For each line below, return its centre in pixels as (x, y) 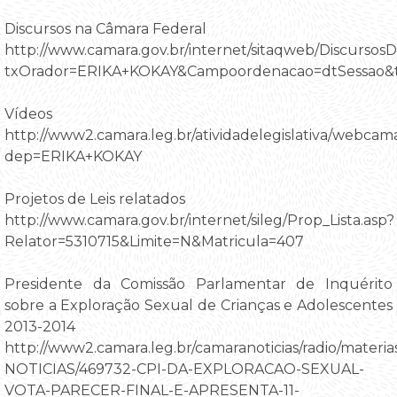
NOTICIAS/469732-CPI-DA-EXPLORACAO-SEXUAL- (184, 369)
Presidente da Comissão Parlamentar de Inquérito (198, 284)
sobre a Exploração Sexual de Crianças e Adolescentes (198, 305)
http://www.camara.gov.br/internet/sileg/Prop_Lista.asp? (199, 220)
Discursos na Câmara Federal (105, 28)
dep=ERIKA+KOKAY (73, 156)
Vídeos (28, 113)
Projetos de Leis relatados (95, 198)
